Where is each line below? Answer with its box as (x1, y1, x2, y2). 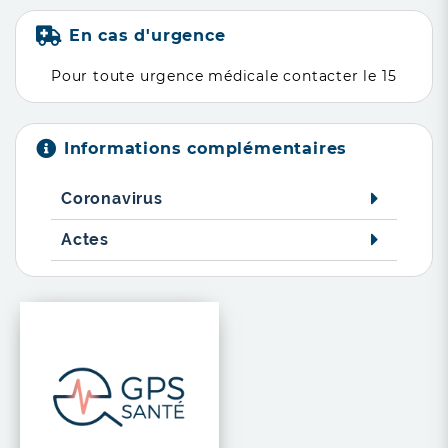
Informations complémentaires (63, 139, 348, 158)
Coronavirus (61, 189, 163, 208)
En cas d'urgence (68, 26, 226, 45)
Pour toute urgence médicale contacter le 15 (51, 67, 397, 85)
